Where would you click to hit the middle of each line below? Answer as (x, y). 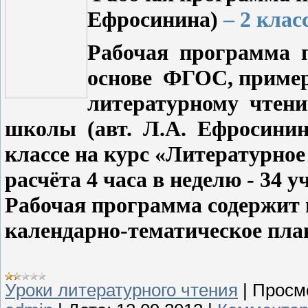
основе (120, 77)
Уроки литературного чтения (121, 290)
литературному (163, 103)
